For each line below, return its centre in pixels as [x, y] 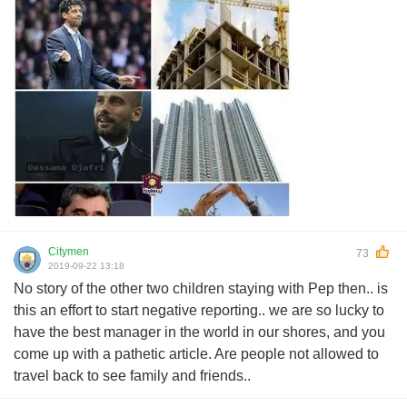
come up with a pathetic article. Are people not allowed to [196, 354]
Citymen [69, 252]
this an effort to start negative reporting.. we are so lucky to [199, 311]
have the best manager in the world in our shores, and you [199, 333]
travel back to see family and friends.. [132, 376]
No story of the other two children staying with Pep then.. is [201, 289]
